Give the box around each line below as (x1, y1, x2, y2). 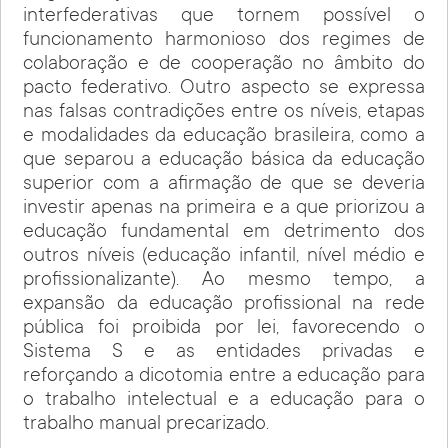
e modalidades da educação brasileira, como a (23, 125, 425, 148)
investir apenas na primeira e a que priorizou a (23, 197, 425, 220)
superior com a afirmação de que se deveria (23, 173, 425, 196)
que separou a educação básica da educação (23, 149, 425, 172)
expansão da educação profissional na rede (23, 293, 425, 316)
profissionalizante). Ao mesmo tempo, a (23, 269, 425, 292)
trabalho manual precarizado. (23, 413, 270, 436)
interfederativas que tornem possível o (23, 5, 425, 28)
